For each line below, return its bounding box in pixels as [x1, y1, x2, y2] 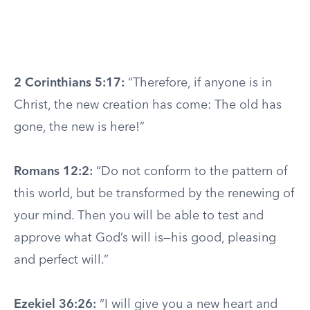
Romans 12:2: [14, 165, 93, 178]
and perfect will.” [14, 254, 109, 266]
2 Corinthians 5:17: [14, 77, 125, 89]
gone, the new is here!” [14, 121, 145, 134]
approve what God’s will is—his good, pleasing [14, 232, 276, 244]
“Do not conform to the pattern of [93, 165, 287, 178]
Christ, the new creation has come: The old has [14, 99, 282, 111]
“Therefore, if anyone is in [125, 77, 272, 89]
